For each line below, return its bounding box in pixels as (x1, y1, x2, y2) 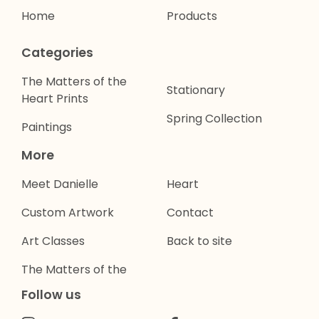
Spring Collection (167, 110, 262, 127)
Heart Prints (21, 90, 88, 107)
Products (167, 8, 217, 24)
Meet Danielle (21, 176, 98, 192)
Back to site (167, 233, 232, 249)
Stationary (167, 82, 225, 98)
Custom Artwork (21, 204, 114, 221)
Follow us (21, 286, 81, 303)
